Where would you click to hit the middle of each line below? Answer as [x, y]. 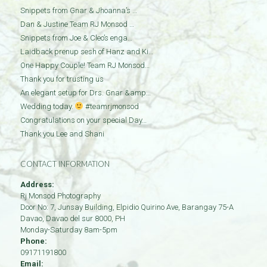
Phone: [33, 241]
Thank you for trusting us [62, 79]
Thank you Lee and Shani [62, 134]
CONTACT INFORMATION [65, 164]
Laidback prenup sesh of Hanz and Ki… [86, 52]
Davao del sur [69, 218]
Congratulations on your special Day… [83, 120]
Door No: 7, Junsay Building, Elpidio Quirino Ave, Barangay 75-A [127, 207]
